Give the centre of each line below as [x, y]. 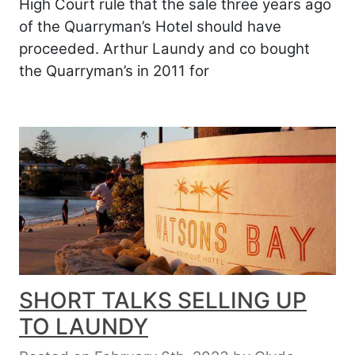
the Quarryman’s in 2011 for [114, 71]
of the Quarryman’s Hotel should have [150, 27]
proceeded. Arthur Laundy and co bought [164, 49]
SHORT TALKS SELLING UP [163, 300]
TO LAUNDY [84, 326]
